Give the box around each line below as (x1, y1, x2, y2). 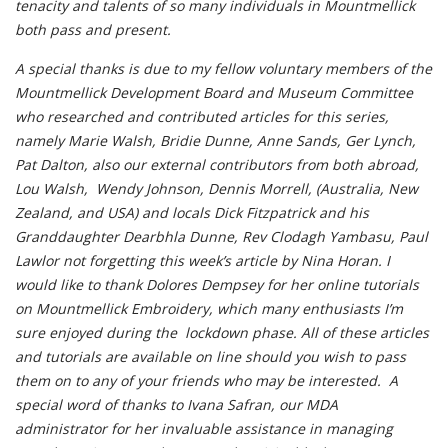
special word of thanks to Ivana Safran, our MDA (15, 395, 338, 414)
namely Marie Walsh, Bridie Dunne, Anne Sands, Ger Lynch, (15, 131, 416, 150)
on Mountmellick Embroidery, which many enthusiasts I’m (15, 299, 403, 318)
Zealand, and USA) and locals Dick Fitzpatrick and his (15, 203, 369, 222)
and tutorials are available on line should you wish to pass (15, 347, 406, 366)
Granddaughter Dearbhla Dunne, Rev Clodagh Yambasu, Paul (15, 227, 428, 246)
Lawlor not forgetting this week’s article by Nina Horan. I (15, 251, 390, 270)
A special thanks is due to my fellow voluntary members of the (15, 59, 432, 78)
